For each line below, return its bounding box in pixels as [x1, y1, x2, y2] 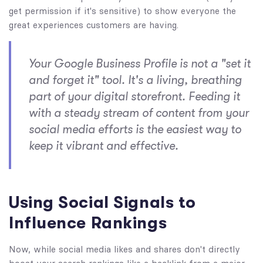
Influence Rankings [9, 213, 167, 232]
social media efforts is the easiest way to [29, 122, 241, 136]
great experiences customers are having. [9, 19, 178, 31]
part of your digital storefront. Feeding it [29, 89, 240, 103]
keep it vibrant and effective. [29, 139, 178, 153]
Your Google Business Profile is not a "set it [29, 56, 251, 70]
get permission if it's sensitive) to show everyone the [9, 5, 236, 16]
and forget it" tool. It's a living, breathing [29, 73, 242, 87]
